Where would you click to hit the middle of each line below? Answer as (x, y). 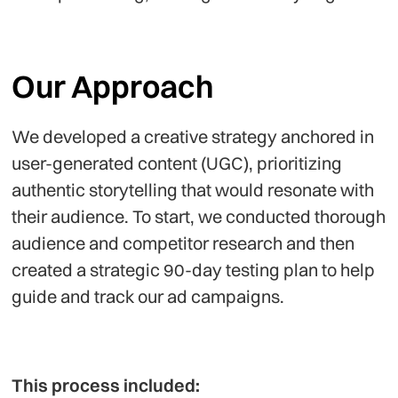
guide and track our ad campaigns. (150, 296)
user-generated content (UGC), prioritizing (177, 163)
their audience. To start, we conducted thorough (199, 216)
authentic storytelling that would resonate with (193, 189)
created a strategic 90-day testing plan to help (194, 269)
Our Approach (113, 86)
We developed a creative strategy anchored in (193, 136)
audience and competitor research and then (183, 243)
